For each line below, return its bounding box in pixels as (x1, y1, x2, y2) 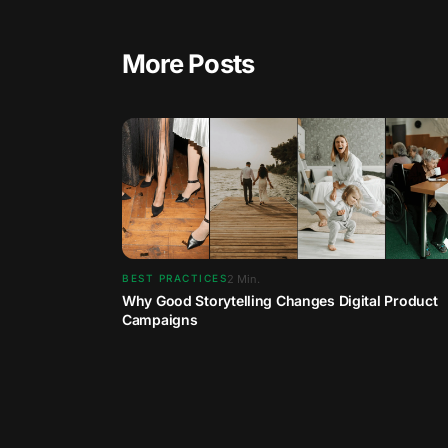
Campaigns (122, 310, 198, 328)
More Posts (122, 48, 255, 80)
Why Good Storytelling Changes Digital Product (122, 291, 438, 309)
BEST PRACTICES (122, 272, 227, 285)
